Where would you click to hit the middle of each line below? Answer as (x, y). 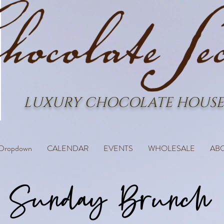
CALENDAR (67, 148)
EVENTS (118, 148)
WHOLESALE (171, 148)
